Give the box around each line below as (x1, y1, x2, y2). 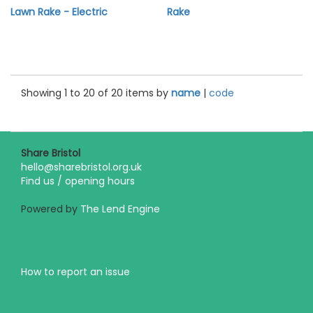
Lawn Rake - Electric (10, 5, 108, 19)
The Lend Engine (80, 202, 160, 216)
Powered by (21, 202, 80, 216)
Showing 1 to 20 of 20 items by (21, 86, 171, 100)
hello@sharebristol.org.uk (21, 160, 142, 174)
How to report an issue (21, 265, 130, 279)
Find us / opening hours (21, 174, 135, 188)
